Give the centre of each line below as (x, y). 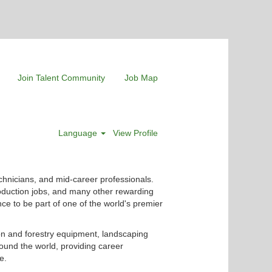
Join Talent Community (61, 77)
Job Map (141, 77)
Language (79, 133)
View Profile (135, 133)
